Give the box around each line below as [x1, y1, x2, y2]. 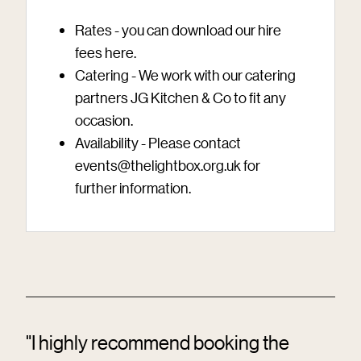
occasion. [75, 111, 133, 130]
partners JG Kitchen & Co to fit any [75, 89, 286, 107]
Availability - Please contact [75, 134, 241, 152]
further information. [75, 179, 191, 197]
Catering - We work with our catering [75, 66, 296, 85]
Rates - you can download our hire [75, 21, 281, 39]
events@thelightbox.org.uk [75, 156, 241, 175]
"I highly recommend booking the [26, 330, 289, 355]
